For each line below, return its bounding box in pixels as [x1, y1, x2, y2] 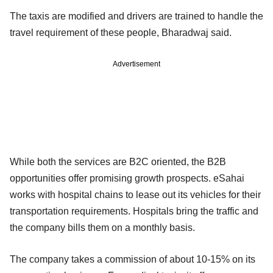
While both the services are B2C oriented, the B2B [10, 156, 226, 167]
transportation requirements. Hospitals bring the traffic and [10, 205, 258, 216]
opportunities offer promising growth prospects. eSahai [10, 172, 244, 183]
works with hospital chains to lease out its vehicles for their [10, 189, 261, 200]
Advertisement [113, 59, 160, 68]
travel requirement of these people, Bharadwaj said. [10, 27, 232, 38]
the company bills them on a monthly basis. [10, 222, 195, 233]
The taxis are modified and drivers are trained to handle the [10, 10, 263, 21]
